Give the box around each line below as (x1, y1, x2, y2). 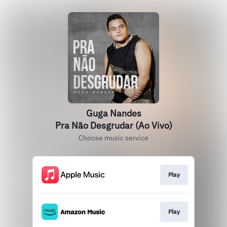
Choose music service (79, 133, 148, 142)
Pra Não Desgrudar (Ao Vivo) (55, 120, 172, 131)
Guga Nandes (86, 107, 141, 119)
